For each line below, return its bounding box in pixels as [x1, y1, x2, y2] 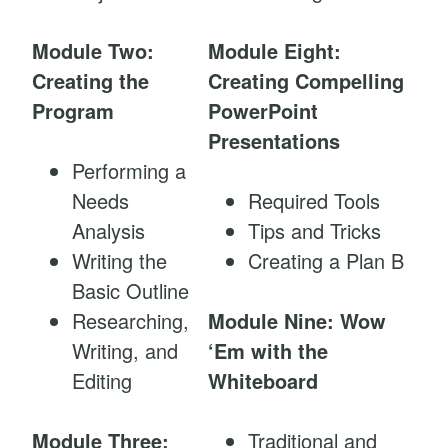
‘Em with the [208, 336, 328, 366]
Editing [72, 366, 132, 396]
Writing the [72, 246, 167, 276]
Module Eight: [208, 36, 341, 66]
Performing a [72, 156, 186, 186]
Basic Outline [72, 276, 189, 306]
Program [32, 96, 114, 126]
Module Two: [32, 36, 154, 66]
